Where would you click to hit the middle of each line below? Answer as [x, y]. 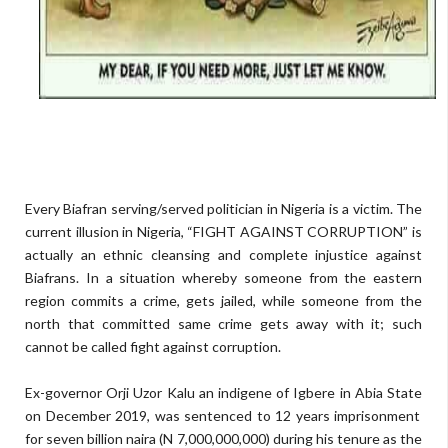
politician [235, 208]
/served [180, 208]
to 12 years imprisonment [336, 415]
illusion [99, 231]
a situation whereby [171, 277]
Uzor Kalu [162, 392]
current [50, 231]
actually [49, 254]
